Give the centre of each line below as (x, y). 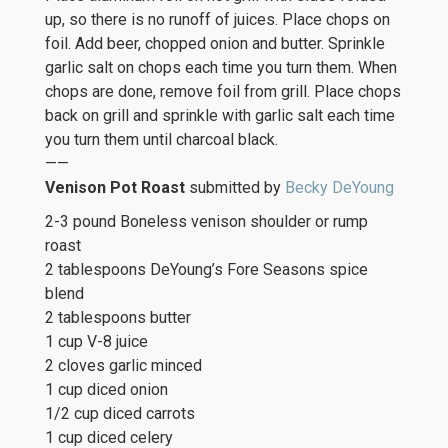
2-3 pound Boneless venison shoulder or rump (206, 221)
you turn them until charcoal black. (161, 139)
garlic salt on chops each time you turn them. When (221, 67)
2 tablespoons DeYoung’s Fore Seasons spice (206, 269)
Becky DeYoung (339, 187)
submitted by (235, 187)
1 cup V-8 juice (96, 341)
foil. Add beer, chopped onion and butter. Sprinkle (215, 43)
